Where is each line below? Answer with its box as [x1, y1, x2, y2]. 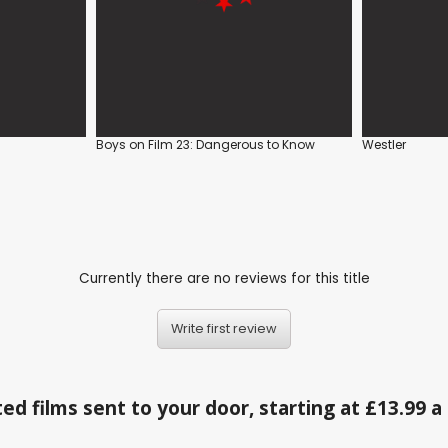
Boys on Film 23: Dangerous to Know [96, 136, 315, 154]
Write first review [171, 320, 277, 338]
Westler [362, 136, 406, 154]
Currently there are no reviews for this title [78, 268, 370, 288]
